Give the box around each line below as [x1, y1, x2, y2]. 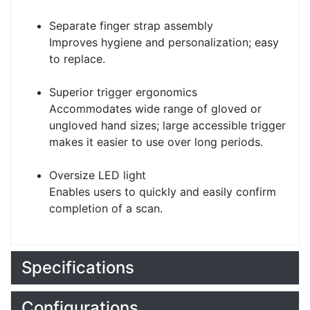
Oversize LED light [49, 168, 146, 183]
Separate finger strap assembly [49, 19, 213, 33]
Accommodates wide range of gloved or [49, 102, 262, 116]
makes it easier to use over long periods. [49, 135, 263, 149]
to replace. [49, 52, 105, 66]
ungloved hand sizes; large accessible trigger [49, 118, 286, 133]
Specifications [21, 257, 134, 278]
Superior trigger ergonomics [49, 85, 197, 100]
